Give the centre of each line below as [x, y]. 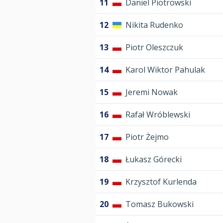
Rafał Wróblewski [158, 115]
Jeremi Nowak [152, 92]
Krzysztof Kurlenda [161, 182]
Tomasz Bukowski [160, 204]
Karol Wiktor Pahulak [165, 70]
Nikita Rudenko [154, 25]
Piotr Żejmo [147, 137]
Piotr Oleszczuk [154, 48]
